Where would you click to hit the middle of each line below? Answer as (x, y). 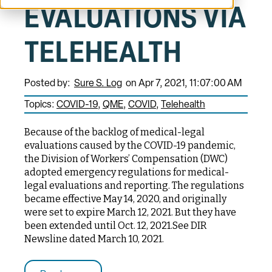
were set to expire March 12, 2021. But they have (130, 212)
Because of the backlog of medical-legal (114, 132)
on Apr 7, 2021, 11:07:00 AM (184, 84)
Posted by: (49, 84)
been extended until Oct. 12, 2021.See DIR (116, 226)
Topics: (40, 105)
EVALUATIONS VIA (136, 20)
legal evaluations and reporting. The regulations (134, 186)
